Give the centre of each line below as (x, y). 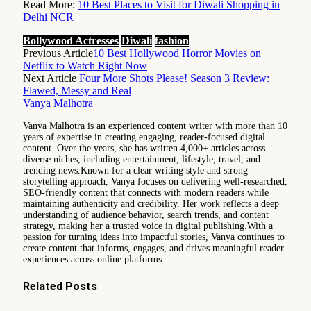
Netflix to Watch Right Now (85, 65)
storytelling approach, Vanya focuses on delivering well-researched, (155, 181)
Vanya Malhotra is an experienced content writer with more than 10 (155, 126)
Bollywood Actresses (71, 40)
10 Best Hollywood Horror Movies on (177, 53)
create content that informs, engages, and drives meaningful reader (153, 248)
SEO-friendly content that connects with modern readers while (146, 192)
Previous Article (58, 53)
